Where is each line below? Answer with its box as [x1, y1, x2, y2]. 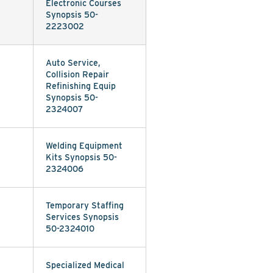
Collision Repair [46, 69, 109, 79]
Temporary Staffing [46, 200, 124, 210]
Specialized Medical [46, 260, 124, 270]
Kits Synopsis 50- [46, 152, 117, 162]
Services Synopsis [46, 212, 119, 222]
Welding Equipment [46, 141, 122, 151]
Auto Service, [46, 58, 101, 68]
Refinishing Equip [46, 81, 116, 91]
